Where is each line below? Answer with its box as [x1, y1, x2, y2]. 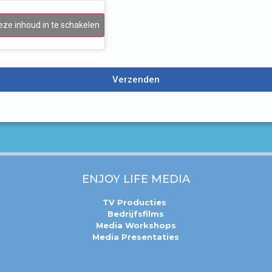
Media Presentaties [92, 232, 180, 242]
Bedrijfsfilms [107, 209, 165, 219]
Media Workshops [95, 220, 176, 230]
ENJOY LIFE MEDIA [81, 172, 190, 186]
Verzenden [112, 73, 160, 85]
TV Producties [103, 197, 169, 207]
